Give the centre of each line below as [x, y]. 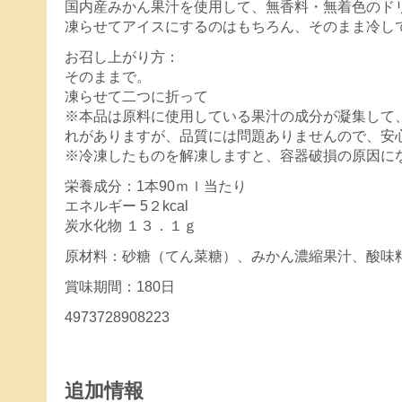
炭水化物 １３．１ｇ [131, 226]
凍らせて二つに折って [136, 97]
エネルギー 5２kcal [127, 206]
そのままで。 [108, 77]
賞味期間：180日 [120, 287]
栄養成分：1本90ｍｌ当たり [156, 187]
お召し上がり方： [122, 57]
